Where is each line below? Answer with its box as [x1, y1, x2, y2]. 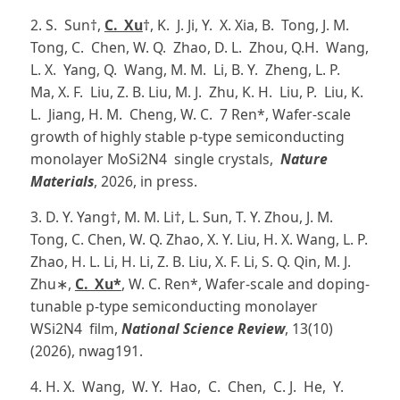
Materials [29, 171, 94, 191]
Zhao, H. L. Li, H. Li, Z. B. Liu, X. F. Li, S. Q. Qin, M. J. [29, 251, 358, 271]
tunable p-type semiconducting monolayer [29, 296, 318, 316]
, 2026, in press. [93, 171, 197, 191]
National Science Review [121, 318, 285, 338]
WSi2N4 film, [29, 318, 121, 338]
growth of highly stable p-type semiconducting [29, 126, 345, 146]
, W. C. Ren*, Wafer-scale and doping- [121, 273, 370, 294]
